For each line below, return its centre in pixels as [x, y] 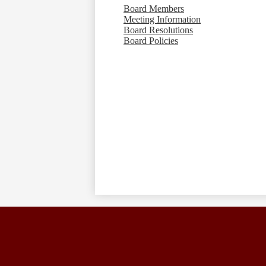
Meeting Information [162, 20]
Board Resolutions [158, 30]
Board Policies [151, 41]
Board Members [154, 9]
